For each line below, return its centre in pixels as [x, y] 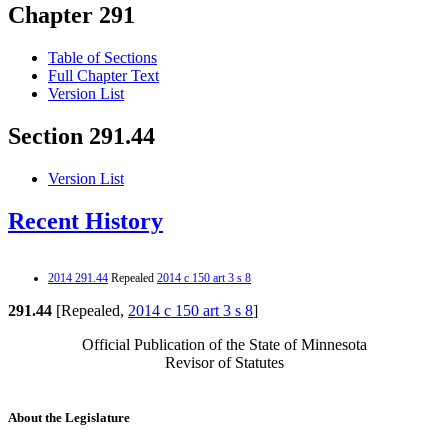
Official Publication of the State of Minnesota [224, 344]
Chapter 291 [71, 15]
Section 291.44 [81, 136]
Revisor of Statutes [224, 362]
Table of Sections [102, 58]
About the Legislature [69, 418]
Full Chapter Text [103, 76]
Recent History [85, 221]
